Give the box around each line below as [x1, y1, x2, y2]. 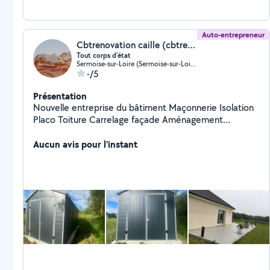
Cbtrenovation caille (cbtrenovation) [187, 39, 195, 51]
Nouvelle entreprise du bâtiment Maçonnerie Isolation [33, 101, 169, 114]
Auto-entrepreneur [202, 30, 265, 40]
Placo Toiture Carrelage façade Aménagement [33, 113, 89, 126]
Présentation [33, 89, 87, 102]
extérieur [33, 125, 70, 138]
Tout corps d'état [77, 51, 131, 60]
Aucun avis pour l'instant [33, 137, 137, 151]
